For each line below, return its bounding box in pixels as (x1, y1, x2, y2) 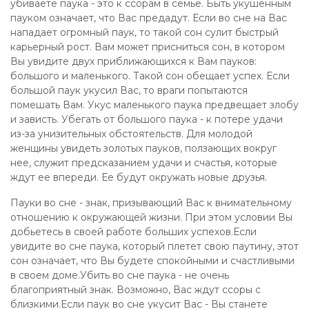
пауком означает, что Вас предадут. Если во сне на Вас (10, 12, 287, 24)
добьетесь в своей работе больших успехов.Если (10, 226, 257, 238)
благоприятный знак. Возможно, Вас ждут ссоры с (10, 283, 261, 296)
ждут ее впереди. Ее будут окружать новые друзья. (10, 171, 267, 183)
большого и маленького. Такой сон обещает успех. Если (10, 70, 290, 82)
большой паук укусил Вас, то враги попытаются (10, 84, 248, 97)
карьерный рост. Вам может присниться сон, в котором (10, 41, 285, 53)
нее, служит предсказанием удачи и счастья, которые (10, 157, 277, 169)
